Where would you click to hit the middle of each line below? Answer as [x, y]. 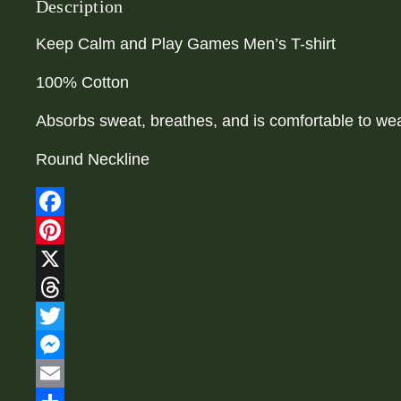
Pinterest [68, 259]
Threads [65, 316]
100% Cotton [82, 83]
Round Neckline [93, 160]
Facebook [71, 230]
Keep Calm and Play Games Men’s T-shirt [186, 44]
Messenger [76, 374]
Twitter [60, 345]
